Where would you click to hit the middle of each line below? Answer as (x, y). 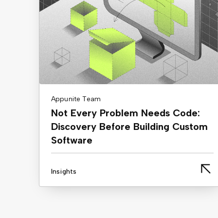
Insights (64, 172)
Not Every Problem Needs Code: (126, 113)
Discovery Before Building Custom (129, 127)
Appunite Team (76, 99)
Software (72, 140)
